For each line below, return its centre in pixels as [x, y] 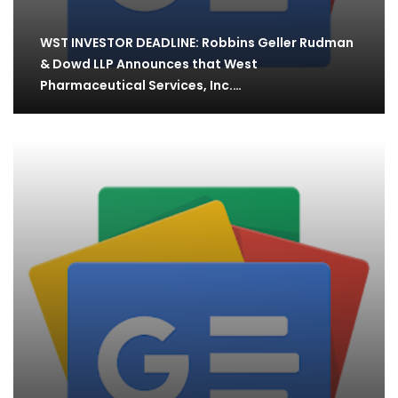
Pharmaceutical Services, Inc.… [141, 86]
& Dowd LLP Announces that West [149, 64]
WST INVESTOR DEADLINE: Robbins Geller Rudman [197, 43]
